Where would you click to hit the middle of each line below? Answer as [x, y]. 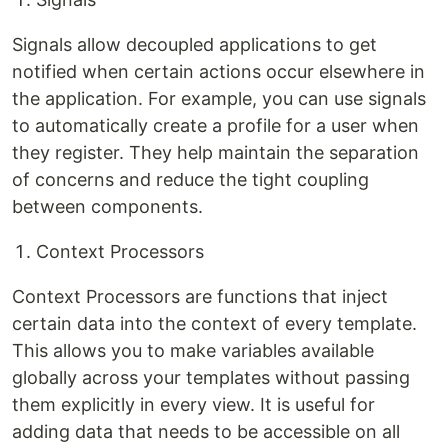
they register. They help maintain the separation [215, 152]
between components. [107, 206]
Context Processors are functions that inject [200, 296]
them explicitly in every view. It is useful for [193, 404]
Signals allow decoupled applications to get [194, 44]
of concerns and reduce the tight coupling [190, 179]
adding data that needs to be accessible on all [206, 431]
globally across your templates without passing [211, 377]
